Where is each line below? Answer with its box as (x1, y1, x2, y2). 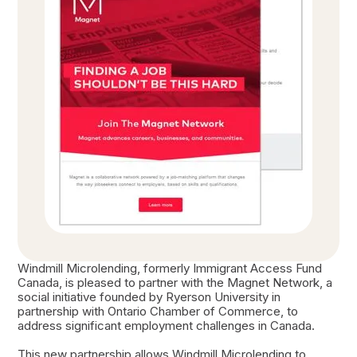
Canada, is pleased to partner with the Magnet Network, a (17, 274, 332, 290)
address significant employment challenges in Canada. (17, 317, 315, 333)
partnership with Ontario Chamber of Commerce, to (17, 303, 298, 319)
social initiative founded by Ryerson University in (17, 288, 280, 304)
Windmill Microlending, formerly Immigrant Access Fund (17, 260, 322, 276)
